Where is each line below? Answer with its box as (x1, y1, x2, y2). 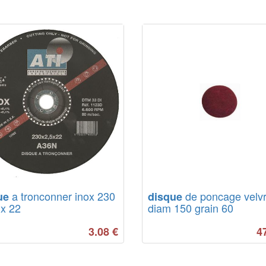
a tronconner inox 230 (8, 188, 115, 204)
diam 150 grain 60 (148, 199, 233, 216)
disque (148, 188, 182, 204)
